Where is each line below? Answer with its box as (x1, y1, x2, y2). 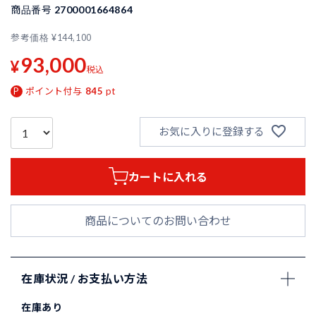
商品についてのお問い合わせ (85, 214, 231, 228)
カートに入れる (128, 169, 208, 183)
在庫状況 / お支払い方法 (21, 272, 148, 286)
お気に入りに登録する (158, 125, 265, 138)
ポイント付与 (25, 85, 83, 97)
